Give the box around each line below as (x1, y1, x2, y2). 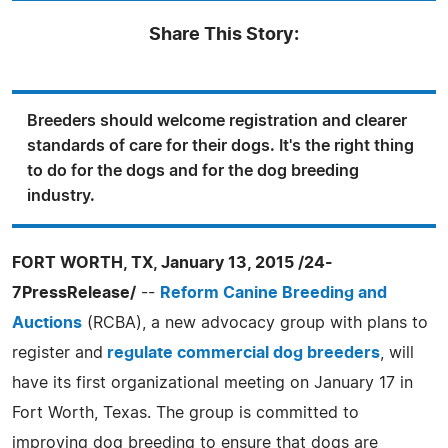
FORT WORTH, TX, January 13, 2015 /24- (12, 254, 333, 271)
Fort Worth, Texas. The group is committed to (12, 404, 359, 421)
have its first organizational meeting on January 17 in (12, 374, 413, 391)
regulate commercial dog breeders (103, 344, 380, 361)
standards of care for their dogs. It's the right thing (27, 137, 414, 154)
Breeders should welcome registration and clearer (27, 112, 407, 129)
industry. (27, 187, 95, 204)
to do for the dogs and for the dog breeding (27, 162, 359, 179)
